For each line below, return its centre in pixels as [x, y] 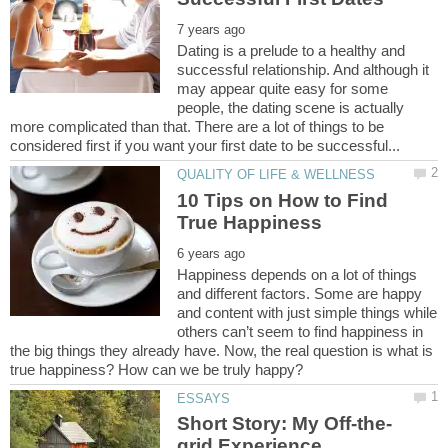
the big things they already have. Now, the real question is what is [221, 350]
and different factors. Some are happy [300, 293]
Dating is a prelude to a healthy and [291, 51]
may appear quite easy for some [283, 89]
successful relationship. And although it [303, 70]
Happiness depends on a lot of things [297, 274]
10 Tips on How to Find [283, 200]
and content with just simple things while [307, 312]
